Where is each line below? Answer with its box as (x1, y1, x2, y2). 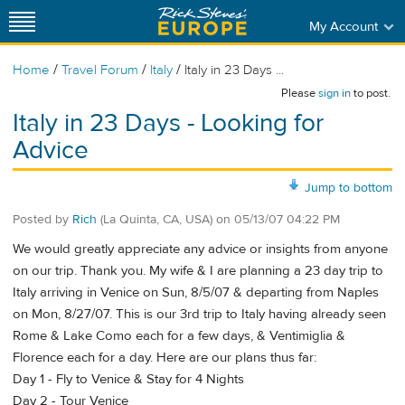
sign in (318, 86, 351, 100)
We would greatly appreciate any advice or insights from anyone (13, 240, 388, 259)
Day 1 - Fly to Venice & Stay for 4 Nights (13, 371, 244, 389)
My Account (308, 17, 378, 35)
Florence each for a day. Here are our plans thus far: (13, 349, 316, 367)
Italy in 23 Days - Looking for (13, 108, 324, 139)
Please (281, 86, 318, 100)
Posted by (13, 211, 72, 228)
